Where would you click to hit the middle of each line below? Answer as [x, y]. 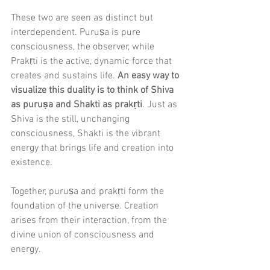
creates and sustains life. [64, 76]
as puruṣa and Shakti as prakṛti [77, 105]
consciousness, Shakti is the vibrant [87, 134]
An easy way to [149, 76]
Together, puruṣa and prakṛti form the [89, 192]
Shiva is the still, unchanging [71, 119]
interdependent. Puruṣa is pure [77, 33]
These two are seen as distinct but [83, 18]
